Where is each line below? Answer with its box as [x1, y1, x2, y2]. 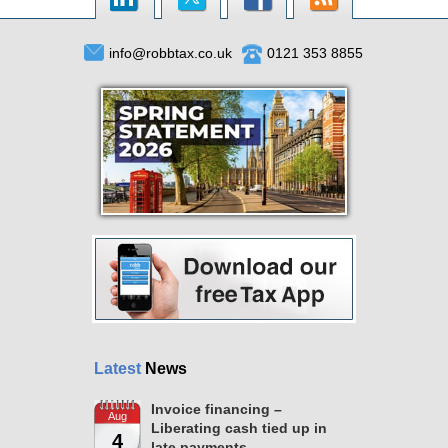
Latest [94, 360, 141, 377]
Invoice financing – [151, 401, 282, 417]
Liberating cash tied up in [151, 420, 327, 436]
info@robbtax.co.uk [109, 45, 232, 61]
